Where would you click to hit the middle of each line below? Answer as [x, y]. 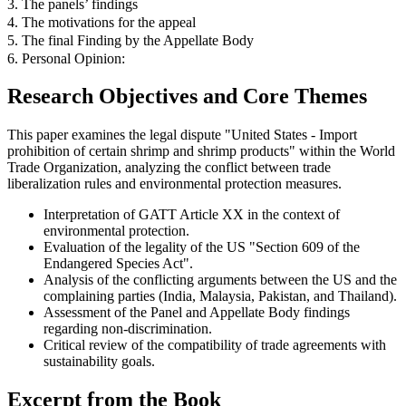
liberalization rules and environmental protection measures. [174, 184]
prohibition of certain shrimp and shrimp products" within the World [201, 151]
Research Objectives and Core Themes [187, 97]
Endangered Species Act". [118, 264]
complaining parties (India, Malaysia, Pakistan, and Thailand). [220, 296]
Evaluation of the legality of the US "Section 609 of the [202, 247]
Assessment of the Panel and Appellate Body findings [197, 313]
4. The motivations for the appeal [101, 22]
